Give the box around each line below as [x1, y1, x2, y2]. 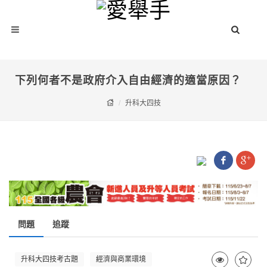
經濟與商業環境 [96, 254, 146, 263]
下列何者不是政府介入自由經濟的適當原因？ [14, 74, 253, 86]
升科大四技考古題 [21, 254, 78, 263]
